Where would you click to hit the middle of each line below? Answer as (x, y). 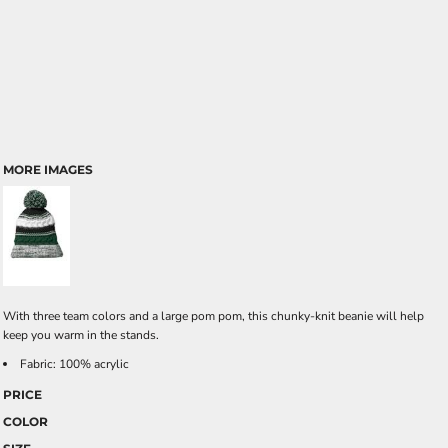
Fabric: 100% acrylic (74, 364)
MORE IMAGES (48, 169)
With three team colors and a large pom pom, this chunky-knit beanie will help (213, 316)
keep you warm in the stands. (81, 335)
